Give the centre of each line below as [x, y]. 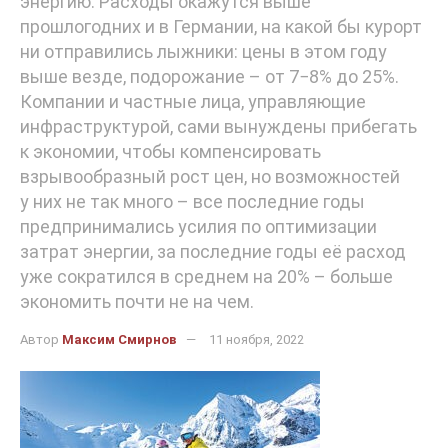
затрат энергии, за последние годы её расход [213, 252]
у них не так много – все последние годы [192, 202]
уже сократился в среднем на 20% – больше [206, 277]
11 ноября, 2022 [256, 340]
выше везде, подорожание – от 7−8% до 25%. [209, 77]
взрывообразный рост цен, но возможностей [210, 177]
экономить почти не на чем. [137, 302]
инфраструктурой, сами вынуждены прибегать [218, 127]
